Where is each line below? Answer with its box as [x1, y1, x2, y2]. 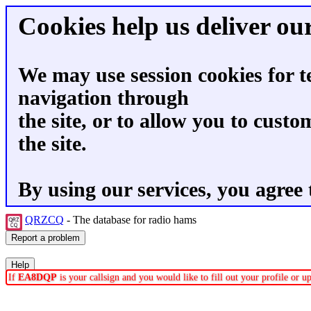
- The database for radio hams [64, 214, 199, 226]
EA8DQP [18, 272, 57, 283]
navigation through [18, 87, 189, 109]
